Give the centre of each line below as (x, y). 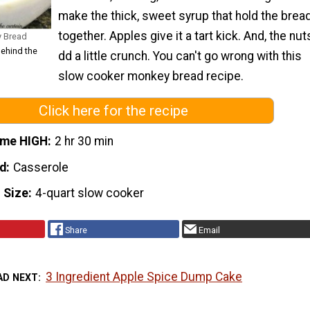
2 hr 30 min (84, 141)
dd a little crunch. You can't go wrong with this (180, 56)
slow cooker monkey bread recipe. (151, 76)
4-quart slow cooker (90, 193)
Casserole (41, 167)
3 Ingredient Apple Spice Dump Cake (144, 277)
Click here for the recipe (113, 111)
